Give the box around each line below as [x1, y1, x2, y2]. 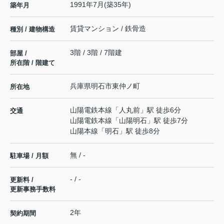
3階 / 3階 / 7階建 [70, 48, 122, 57]
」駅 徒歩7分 [147, 116, 188, 125]
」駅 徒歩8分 [119, 127, 160, 135]
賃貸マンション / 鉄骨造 [70, 24, 146, 33]
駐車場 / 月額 [10, 152, 48, 160]
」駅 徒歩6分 [140, 106, 181, 114]
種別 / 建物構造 [10, 25, 55, 33]
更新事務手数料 [10, 185, 55, 193]
